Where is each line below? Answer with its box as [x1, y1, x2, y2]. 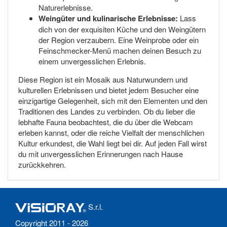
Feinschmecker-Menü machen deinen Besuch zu [39, 45, 201, 56]
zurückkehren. [18, 159, 66, 170]
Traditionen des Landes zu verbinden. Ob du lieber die [18, 105, 195, 117]
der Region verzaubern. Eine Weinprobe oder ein [39, 34, 199, 45]
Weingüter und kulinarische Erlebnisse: [39, 12, 178, 24]
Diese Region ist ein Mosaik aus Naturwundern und [18, 73, 187, 85]
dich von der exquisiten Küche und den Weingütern [39, 23, 206, 34]
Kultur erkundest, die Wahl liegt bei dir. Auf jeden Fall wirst [18, 137, 207, 148]
